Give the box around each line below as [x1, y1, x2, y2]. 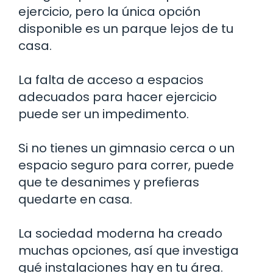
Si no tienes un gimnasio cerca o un [18, 139, 235, 157]
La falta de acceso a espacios [18, 71, 204, 88]
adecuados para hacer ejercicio [18, 88, 217, 105]
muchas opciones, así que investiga [18, 241, 239, 259]
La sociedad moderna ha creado [18, 224, 222, 242]
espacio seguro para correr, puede [18, 156, 234, 174]
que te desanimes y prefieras [18, 173, 199, 191]
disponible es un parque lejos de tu [18, 19, 233, 37]
